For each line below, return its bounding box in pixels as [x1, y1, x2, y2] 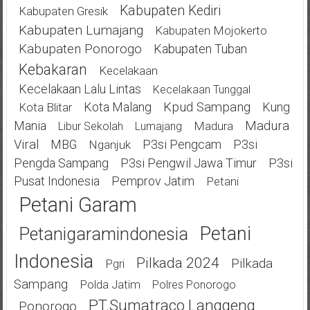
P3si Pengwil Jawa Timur [120, 155, 257, 170]
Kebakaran [18, 60, 87, 78]
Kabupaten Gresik [18, 3, 108, 18]
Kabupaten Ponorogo [18, 41, 142, 57]
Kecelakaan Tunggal [152, 82, 250, 96]
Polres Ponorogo [152, 277, 236, 291]
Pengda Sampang [13, 155, 109, 170]
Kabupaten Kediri [119, 2, 221, 19]
